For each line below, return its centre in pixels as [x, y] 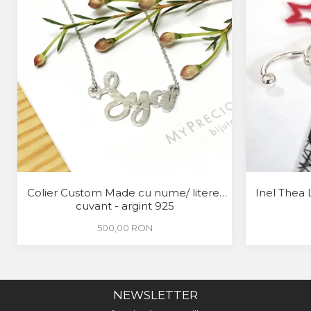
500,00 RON [125, 228]
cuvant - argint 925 [125, 206]
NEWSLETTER [155, 295]
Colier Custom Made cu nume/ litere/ [125, 193]
